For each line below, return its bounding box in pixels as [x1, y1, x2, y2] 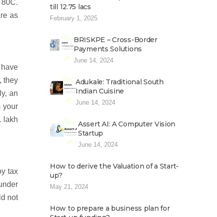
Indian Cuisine [76, 87, 124, 95]
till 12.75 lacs [50, 2, 91, 11]
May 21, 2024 [50, 183, 88, 190]
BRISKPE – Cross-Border [74, 35, 157, 44]
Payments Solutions [74, 45, 142, 53]
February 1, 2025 [50, 15, 97, 22]
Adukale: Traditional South [76, 77, 164, 86]
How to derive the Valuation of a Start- [50, 162, 179, 170]
